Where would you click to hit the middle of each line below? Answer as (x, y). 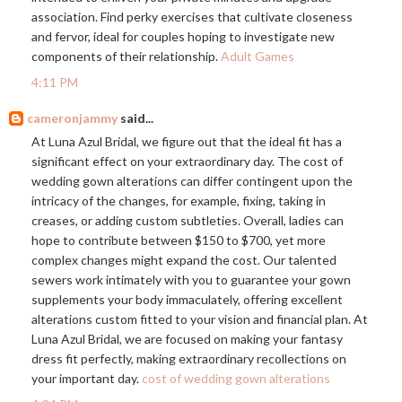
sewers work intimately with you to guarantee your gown (191, 280)
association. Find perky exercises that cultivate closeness (192, 17)
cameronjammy (72, 118)
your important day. (87, 379)
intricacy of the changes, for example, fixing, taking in (179, 201)
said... (135, 118)
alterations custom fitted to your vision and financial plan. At (200, 319)
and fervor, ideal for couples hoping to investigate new (183, 37)
